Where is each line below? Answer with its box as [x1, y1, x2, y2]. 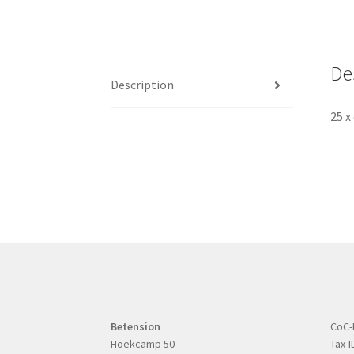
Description [111, 77, 175, 93]
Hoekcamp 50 [111, 336, 175, 351]
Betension [111, 318, 161, 333]
